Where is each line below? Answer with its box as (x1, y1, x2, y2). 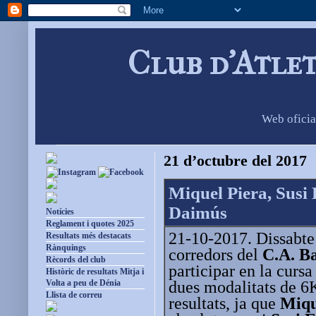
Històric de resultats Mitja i (46, 267, 144, 277)
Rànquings (46, 243, 86, 253)
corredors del (169, 245, 262, 264)
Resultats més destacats (46, 231, 131, 241)
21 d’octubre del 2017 (164, 152, 307, 170)
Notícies (46, 207, 74, 217)
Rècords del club (46, 255, 106, 265)
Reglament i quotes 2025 (46, 219, 134, 229)
